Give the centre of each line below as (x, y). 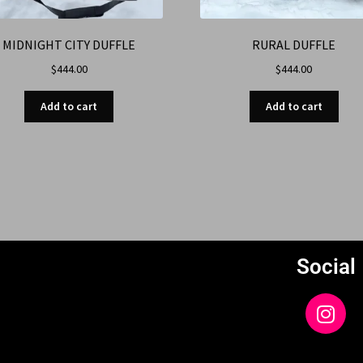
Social (326, 267)
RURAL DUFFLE (294, 44)
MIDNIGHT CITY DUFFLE (69, 44)
